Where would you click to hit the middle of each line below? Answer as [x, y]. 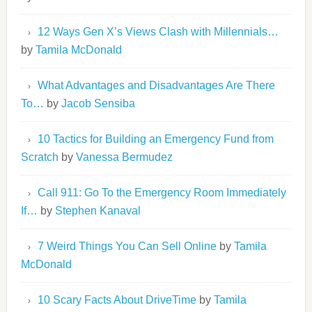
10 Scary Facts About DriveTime [117, 300]
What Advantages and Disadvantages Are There [156, 85]
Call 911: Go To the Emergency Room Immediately [162, 193]
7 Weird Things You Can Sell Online [127, 246]
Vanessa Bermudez [124, 157]
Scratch [39, 157]
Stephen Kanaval [97, 211]
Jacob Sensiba [98, 103]
